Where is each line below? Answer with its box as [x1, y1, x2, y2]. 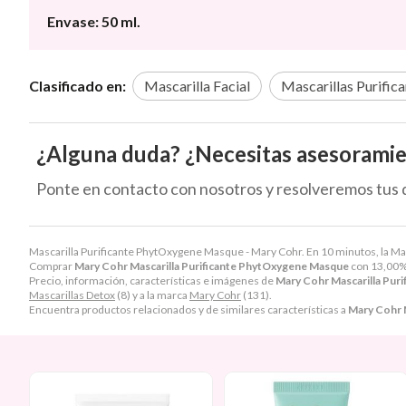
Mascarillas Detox [29, 288, 115, 303]
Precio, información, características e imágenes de [29, 274, 275, 288]
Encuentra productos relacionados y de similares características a [29, 303, 348, 317]
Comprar [29, 259, 74, 274]
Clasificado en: [29, 77, 126, 95]
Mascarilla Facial [144, 77, 250, 95]
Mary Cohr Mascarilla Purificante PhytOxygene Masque [74, 259, 349, 274]
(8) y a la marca [115, 288, 189, 303]
